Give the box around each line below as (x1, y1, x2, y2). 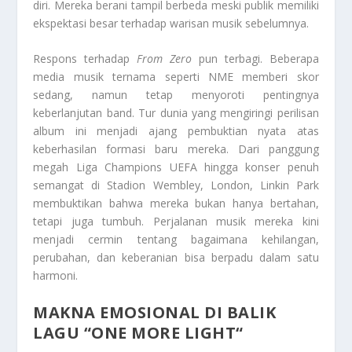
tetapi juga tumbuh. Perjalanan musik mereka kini (33, 214, 319, 229)
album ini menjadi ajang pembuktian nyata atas (33, 123, 319, 139)
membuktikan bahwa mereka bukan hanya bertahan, (33, 196, 319, 211)
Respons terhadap (33, 51, 137, 67)
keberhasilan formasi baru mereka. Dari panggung (33, 141, 319, 157)
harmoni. (33, 268, 79, 284)
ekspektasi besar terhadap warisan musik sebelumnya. (33, 15, 310, 31)
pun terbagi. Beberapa (192, 51, 319, 67)
